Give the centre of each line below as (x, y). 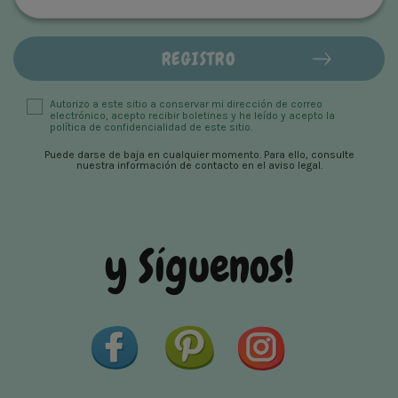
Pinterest (246, 334)
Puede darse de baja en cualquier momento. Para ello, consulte (199, 155)
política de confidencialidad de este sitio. (151, 127)
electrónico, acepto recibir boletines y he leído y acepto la (192, 116)
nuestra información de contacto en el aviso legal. (199, 166)
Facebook (175, 334)
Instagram (324, 334)
